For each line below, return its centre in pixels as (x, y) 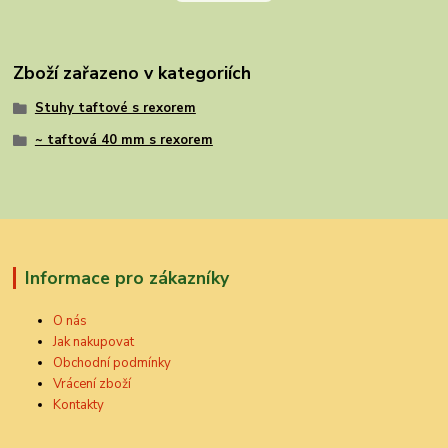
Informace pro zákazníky (126, 277)
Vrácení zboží (92, 383)
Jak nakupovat (94, 341)
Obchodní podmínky (112, 362)
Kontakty (79, 404)
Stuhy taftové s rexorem (115, 108)
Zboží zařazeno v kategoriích (132, 73)
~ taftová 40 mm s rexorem (123, 139)
